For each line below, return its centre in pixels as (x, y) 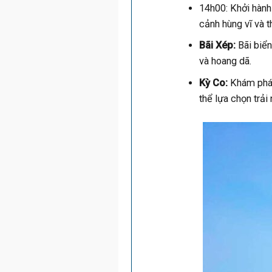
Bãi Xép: (217, 46)
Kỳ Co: (213, 83)
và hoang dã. (225, 61)
